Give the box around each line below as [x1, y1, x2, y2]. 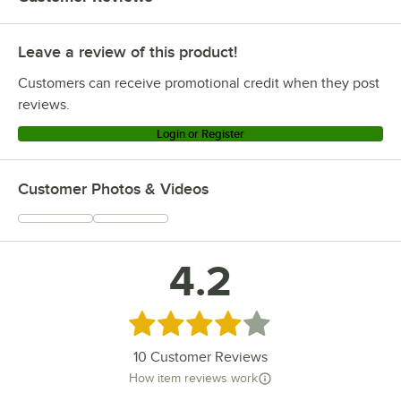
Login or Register [157, 126, 244, 141]
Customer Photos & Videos [18, 179, 209, 198]
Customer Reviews [147, 348, 268, 365]
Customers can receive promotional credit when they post [18, 74, 380, 91]
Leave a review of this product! [18, 42, 237, 61]
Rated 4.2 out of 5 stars [128, 311, 291, 330]
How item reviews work [129, 371, 258, 385]
